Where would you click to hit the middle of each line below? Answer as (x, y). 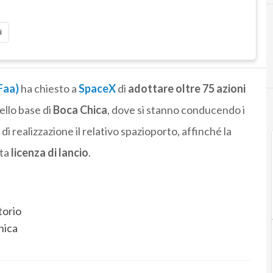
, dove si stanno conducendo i (176, 110)
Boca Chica (80, 110)
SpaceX (97, 89)
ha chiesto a (48, 89)
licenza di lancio (49, 153)
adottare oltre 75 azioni (186, 89)
